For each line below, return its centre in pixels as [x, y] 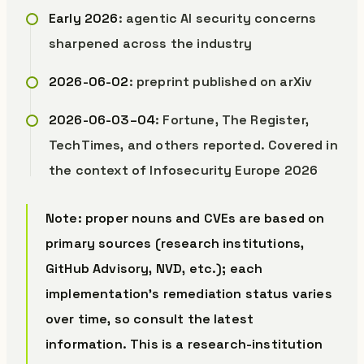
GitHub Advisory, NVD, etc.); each [154, 269]
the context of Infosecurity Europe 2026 [184, 170]
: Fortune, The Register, [232, 120]
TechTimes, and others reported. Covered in [193, 145]
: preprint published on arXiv [221, 82]
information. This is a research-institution [184, 344]
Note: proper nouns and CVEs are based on [185, 218]
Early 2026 [84, 18]
